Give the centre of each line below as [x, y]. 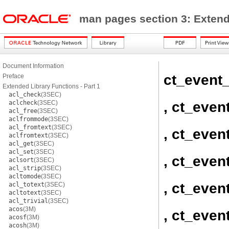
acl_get [21, 144]
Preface [13, 76]
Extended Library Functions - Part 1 [51, 86]
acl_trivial [28, 201]
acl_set [21, 152]
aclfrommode [28, 119]
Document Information [33, 66]
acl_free [23, 111]
